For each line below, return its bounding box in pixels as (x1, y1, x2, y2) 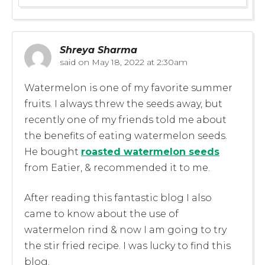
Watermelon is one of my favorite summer (24, 82, 232, 93)
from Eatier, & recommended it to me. (24, 161, 210, 173)
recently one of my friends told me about (24, 114, 227, 125)
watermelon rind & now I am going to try (24, 224, 227, 235)
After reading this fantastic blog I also (24, 192, 212, 203)
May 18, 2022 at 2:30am (89, 56, 188, 67)
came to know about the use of (24, 208, 179, 219)
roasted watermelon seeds (81, 146, 219, 157)
